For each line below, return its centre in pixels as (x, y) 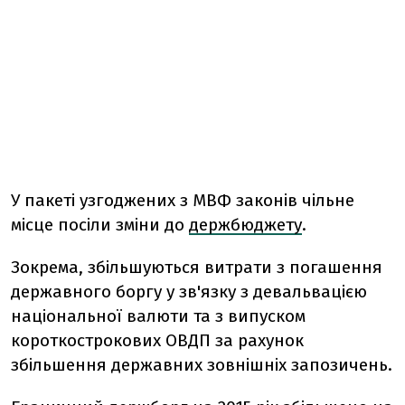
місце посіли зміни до (100, 225)
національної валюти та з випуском (158, 316)
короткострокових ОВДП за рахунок (157, 340)
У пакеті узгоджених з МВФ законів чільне (183, 200)
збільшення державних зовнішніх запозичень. (202, 365)
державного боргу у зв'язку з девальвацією (189, 292)
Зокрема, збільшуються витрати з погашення (197, 267)
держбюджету (245, 225)
